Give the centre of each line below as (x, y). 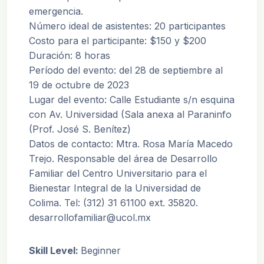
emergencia (55, 11)
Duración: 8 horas (70, 55)
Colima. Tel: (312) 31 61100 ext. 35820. (113, 203)
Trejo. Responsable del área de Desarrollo (123, 159)
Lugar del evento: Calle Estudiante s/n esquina (132, 100)
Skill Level (52, 250)
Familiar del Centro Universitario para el (118, 173)
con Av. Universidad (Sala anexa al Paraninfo (130, 114)
